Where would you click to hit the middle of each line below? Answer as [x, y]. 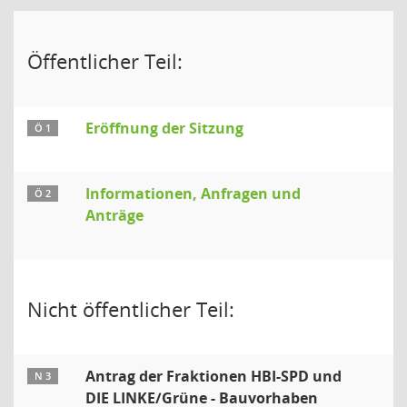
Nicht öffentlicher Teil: [131, 309]
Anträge [114, 215]
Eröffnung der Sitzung [164, 128]
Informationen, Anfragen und [193, 194]
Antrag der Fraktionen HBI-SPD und [213, 376]
